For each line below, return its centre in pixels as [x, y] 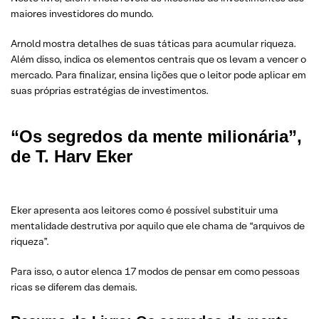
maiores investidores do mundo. [82, 14]
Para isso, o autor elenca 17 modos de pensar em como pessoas [155, 272]
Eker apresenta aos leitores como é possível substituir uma [145, 210]
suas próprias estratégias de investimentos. [110, 91]
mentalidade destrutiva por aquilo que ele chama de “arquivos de [158, 226]
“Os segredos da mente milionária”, [156, 137]
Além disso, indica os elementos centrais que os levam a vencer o [158, 59]
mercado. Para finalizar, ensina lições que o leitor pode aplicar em [158, 75]
